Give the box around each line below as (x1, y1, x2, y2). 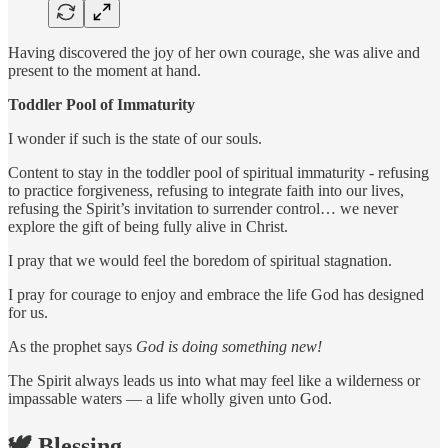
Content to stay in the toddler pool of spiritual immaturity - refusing (8, 164, 429, 182)
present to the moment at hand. (8, 62, 201, 80)
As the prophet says (8, 338, 136, 356)
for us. (8, 304, 48, 322)
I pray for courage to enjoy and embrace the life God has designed (8, 286, 424, 304)
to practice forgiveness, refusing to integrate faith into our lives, (8, 182, 404, 200)
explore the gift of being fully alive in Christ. (8, 218, 288, 236)
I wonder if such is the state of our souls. (8, 130, 262, 148)
